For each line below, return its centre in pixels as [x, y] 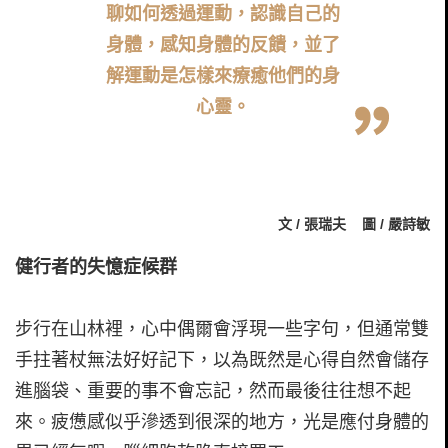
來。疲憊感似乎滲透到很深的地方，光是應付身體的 [222, 422]
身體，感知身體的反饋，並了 [222, 44]
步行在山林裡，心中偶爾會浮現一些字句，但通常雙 [222, 329]
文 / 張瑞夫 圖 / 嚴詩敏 [354, 224]
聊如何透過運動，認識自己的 [222, 13]
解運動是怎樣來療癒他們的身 [222, 75]
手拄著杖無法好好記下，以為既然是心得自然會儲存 [222, 360]
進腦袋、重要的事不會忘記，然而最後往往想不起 [213, 391]
